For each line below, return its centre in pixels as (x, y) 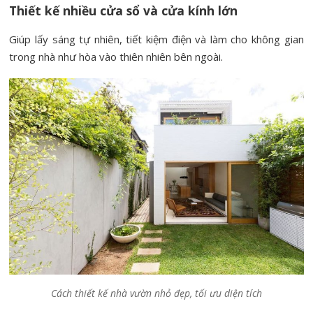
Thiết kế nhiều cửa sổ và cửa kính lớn (124, 11)
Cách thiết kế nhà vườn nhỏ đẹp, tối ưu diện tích (156, 293)
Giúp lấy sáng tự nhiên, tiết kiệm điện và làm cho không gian (156, 39)
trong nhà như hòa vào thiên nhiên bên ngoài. (116, 57)
